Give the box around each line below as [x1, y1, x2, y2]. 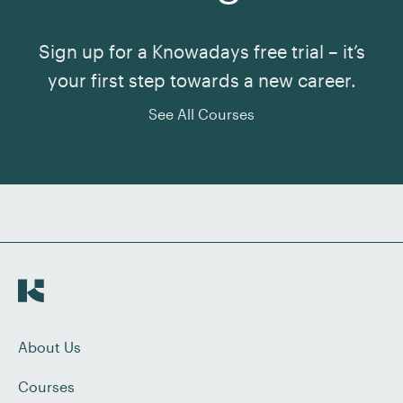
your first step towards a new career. [47, 69, 356, 91]
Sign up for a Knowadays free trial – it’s [38, 40, 365, 62]
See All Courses [148, 105, 255, 122]
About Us [18, 338, 81, 355]
